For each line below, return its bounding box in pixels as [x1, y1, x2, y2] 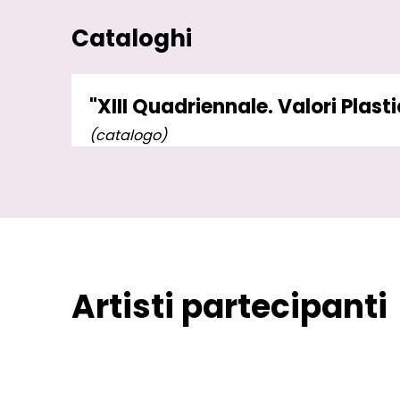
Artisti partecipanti [71, 283, 387, 329]
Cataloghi [71, 21, 192, 54]
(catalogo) [89, 124, 167, 146]
